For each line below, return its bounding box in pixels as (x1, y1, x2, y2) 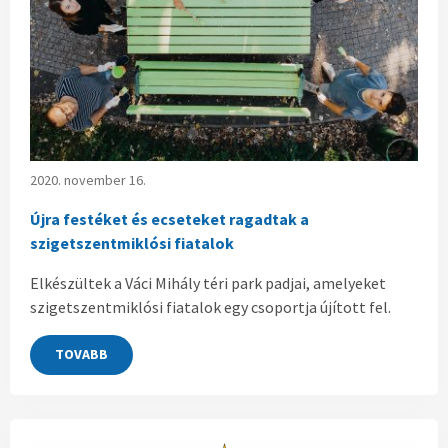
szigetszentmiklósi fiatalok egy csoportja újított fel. (30, 296, 391, 317)
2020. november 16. (30, 170, 146, 189)
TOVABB (55, 345, 108, 364)
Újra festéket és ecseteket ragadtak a (30, 208, 309, 229)
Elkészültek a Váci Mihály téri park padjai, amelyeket (30, 272, 386, 293)
